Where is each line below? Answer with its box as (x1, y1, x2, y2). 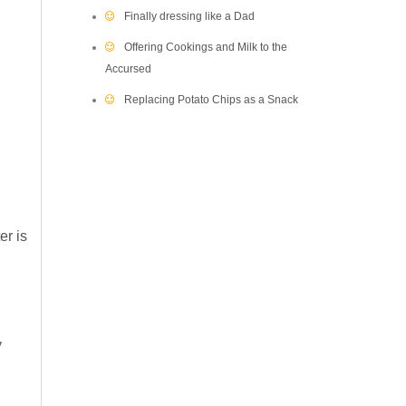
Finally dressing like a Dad (124, 10, 255, 23)
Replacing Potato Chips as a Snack (124, 93, 298, 106)
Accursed (105, 63, 151, 75)
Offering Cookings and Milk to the (124, 41, 287, 53)
